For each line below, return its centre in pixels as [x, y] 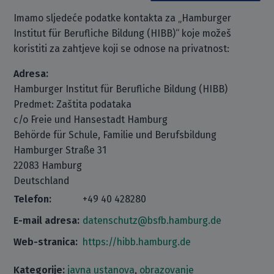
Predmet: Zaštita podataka [73, 104]
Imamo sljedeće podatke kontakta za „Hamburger [123, 18]
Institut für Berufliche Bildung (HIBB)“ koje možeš [123, 33]
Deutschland [42, 181]
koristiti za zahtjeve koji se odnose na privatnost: [122, 49]
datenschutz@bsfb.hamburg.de [152, 220]
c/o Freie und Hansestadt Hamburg [91, 120]
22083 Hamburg [48, 165]
